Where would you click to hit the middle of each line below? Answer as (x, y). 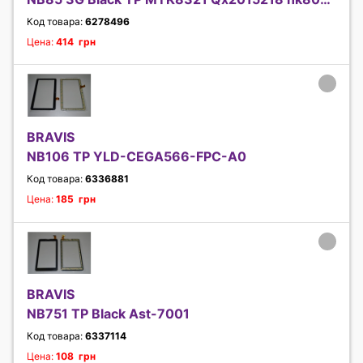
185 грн (76, 199)
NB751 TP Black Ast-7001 (108, 314)
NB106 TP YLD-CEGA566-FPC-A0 (137, 156)
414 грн (76, 41)
